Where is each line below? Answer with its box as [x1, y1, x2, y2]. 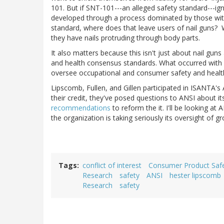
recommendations [51, 103, 110, 113]
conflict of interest [82, 160, 141, 170]
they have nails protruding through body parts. [51, 33, 200, 43]
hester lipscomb [169, 170, 221, 180]
